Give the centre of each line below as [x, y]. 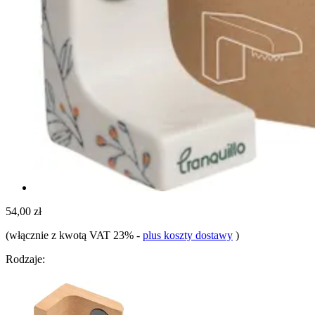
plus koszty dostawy [188, 235]
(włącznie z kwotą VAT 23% [71, 235]
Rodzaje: [25, 259]
